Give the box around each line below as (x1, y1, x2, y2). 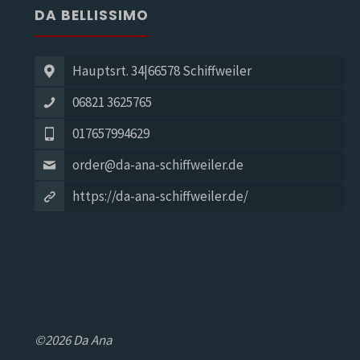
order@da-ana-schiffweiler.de (72, 155, 243, 174)
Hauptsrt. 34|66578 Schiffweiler (72, 61, 252, 80)
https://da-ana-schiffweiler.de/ (72, 186, 248, 205)
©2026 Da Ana (34, 331, 112, 350)
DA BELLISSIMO (34, 6, 149, 26)
